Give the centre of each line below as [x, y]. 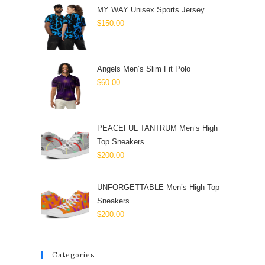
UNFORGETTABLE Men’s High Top [158, 187]
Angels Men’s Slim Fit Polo [144, 69]
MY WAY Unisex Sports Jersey [151, 10]
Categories [74, 255]
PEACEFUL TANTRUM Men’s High [157, 128]
